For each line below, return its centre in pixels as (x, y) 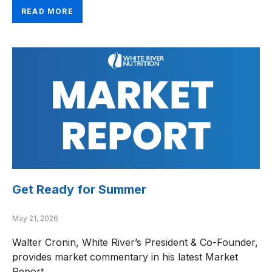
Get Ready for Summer (79, 190)
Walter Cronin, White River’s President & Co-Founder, (135, 243)
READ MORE (47, 12)
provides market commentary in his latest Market (125, 257)
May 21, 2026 (35, 219)
